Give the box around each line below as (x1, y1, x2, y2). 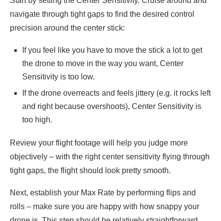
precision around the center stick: (10, 24, 125, 33)
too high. (22, 115, 52, 124)
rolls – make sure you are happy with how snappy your (10, 202, 199, 211)
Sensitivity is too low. (22, 73, 95, 81)
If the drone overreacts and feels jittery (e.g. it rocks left (22, 89, 211, 98)
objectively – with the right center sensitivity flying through (10, 152, 210, 161)
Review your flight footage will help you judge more (10, 139, 188, 147)
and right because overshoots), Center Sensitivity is (22, 102, 201, 111)
